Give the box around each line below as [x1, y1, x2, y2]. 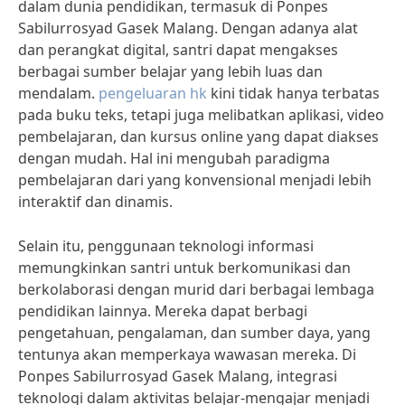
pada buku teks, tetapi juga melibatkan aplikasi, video [18, 105, 384, 125]
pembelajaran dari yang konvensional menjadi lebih [18, 170, 372, 190]
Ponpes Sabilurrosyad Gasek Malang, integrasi [18, 366, 337, 386]
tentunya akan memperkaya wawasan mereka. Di [18, 344, 356, 364]
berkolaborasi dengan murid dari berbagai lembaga [18, 279, 374, 299]
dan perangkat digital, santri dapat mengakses [18, 40, 338, 60]
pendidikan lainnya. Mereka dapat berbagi [18, 301, 307, 321]
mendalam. [18, 83, 99, 103]
